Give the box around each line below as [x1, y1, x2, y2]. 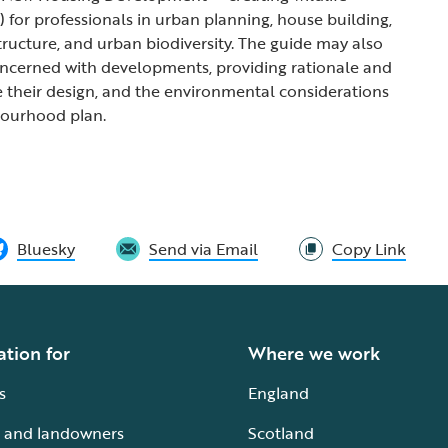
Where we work [248, 340, 380, 366]
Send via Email [149, 237, 259, 261]
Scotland [248, 421, 314, 445]
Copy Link [332, 237, 407, 261]
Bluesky [17, 237, 76, 261]
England [248, 381, 309, 405]
